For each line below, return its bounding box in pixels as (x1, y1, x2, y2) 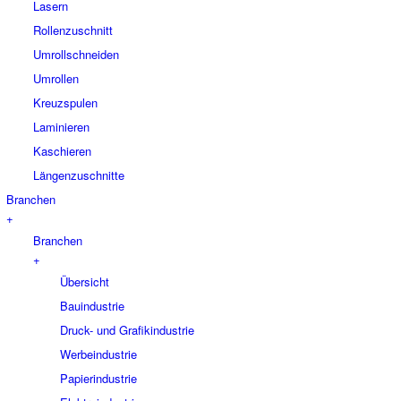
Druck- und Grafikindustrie (60, 320, 194, 338)
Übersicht (60, 272, 109, 290)
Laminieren (33, 117, 90, 135)
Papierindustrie (60, 369, 137, 387)
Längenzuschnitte (33, 166, 124, 183)
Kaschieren (33, 141, 91, 159)
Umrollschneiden (33, 45, 119, 63)
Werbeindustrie (60, 345, 137, 363)
